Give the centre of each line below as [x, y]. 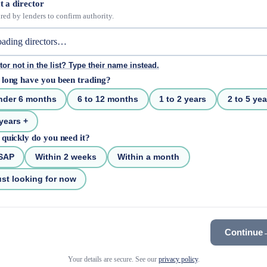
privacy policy [178, 259]
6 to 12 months [108, 99]
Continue [244, 232]
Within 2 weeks [66, 157]
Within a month [149, 157]
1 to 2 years [183, 99]
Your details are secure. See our [113, 259]
